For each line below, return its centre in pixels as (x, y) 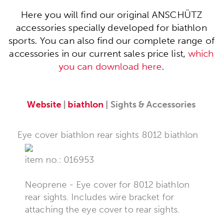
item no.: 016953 (60, 160)
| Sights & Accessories (150, 104)
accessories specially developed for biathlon (111, 28)
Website (44, 104)
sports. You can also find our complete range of (111, 41)
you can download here (110, 67)
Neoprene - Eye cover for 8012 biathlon (107, 184)
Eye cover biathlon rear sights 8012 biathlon (108, 135)
